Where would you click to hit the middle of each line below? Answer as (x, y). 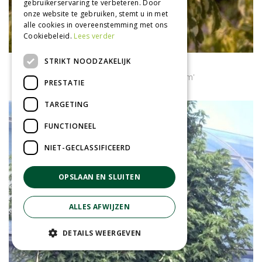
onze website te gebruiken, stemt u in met (96, 14)
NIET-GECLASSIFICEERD (88, 147)
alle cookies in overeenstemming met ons (96, 25)
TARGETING (67, 104)
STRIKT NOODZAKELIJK (88, 61)
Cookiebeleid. (49, 36)
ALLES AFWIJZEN (99, 207)
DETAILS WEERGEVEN (102, 233)
